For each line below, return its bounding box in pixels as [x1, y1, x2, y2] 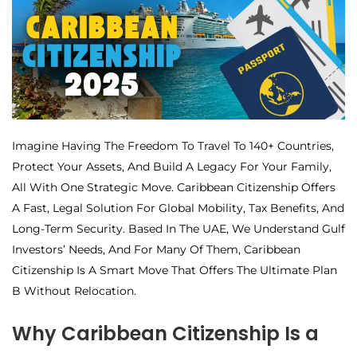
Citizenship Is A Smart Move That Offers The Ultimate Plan [12, 262, 337, 277]
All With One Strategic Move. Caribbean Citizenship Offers [12, 179, 335, 194]
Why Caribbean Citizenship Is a [12, 320, 319, 347]
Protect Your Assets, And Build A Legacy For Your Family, [12, 159, 331, 174]
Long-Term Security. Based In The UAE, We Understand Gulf [12, 221, 345, 236]
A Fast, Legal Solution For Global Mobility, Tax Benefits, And [12, 200, 344, 215]
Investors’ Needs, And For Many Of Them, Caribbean [12, 241, 300, 257]
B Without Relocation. [12, 283, 136, 298]
